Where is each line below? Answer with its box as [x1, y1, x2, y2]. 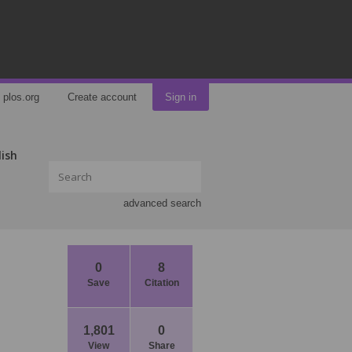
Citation [144, 277, 179, 288]
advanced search [123, 197, 201, 209]
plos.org [3, 91, 39, 103]
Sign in [165, 91, 196, 103]
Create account [68, 91, 137, 103]
